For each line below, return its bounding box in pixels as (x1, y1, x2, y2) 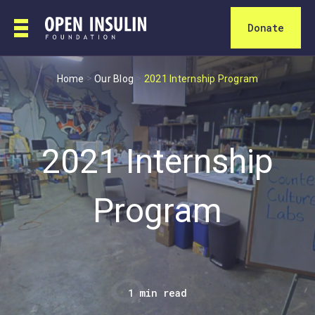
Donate (247, 21, 284, 34)
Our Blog (94, 72, 134, 84)
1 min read (128, 285, 187, 300)
